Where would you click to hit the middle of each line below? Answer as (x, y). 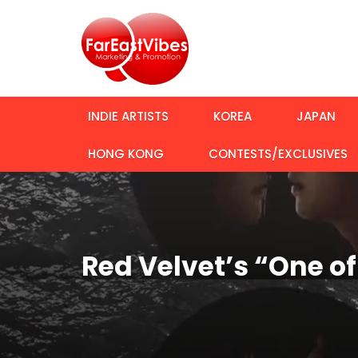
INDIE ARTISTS (128, 117)
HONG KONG (126, 154)
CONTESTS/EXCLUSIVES (278, 154)
